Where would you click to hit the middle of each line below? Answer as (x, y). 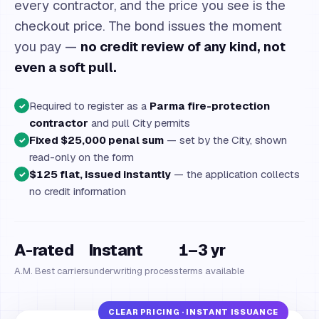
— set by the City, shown (225, 140)
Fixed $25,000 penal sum (96, 140)
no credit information (78, 191)
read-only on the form (82, 157)
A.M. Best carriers (52, 271)
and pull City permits (139, 123)
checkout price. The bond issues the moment (148, 26)
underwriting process (134, 271)
